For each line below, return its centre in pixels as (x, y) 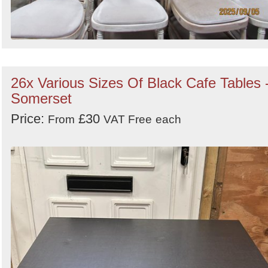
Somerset (41, 99)
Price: (29, 119)
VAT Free (128, 120)
